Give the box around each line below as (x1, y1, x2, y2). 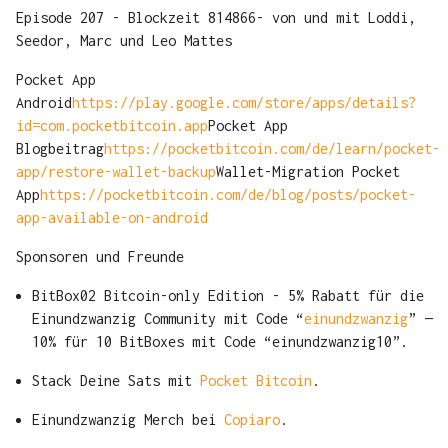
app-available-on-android (16, 209, 208, 227)
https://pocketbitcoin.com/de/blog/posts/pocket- (40, 186, 416, 204)
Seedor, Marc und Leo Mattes (16, 32, 232, 50)
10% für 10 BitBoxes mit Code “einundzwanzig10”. (32, 333, 408, 351)
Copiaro (224, 411, 280, 429)
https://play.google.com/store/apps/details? (72, 94, 416, 112)
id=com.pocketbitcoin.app (16, 117, 208, 135)
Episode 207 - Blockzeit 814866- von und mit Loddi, (16, 9, 416, 27)
